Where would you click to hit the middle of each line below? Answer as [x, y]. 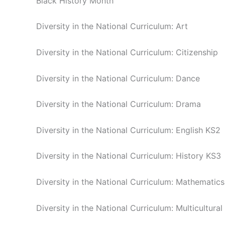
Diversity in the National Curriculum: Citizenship [127, 52]
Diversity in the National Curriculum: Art [112, 26]
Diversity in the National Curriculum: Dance [118, 78]
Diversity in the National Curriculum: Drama [119, 104]
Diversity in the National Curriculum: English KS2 [128, 130]
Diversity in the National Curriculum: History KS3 [129, 156]
